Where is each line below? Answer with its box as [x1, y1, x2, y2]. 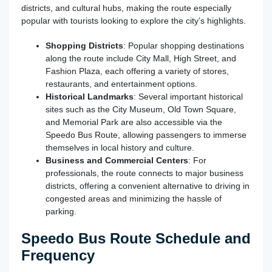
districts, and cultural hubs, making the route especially [21, 2, 231, 13]
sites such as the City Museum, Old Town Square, [46, 104, 236, 114]
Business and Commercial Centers [46, 155, 188, 165]
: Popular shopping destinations [123, 40, 244, 50]
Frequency [21, 246, 95, 263]
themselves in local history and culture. [46, 142, 194, 152]
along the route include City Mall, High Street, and [46, 53, 236, 63]
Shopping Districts [46, 40, 123, 50]
